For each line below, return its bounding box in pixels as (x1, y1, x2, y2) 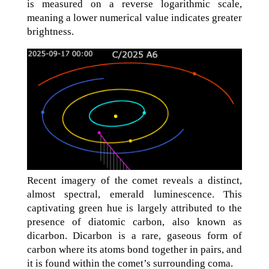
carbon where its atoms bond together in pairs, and (26, 243, 243, 255)
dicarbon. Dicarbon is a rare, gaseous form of (26, 229, 243, 241)
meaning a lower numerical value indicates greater (26, 12, 243, 23)
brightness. (26, 26, 74, 37)
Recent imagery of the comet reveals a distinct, (26, 174, 243, 186)
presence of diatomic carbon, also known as (26, 216, 243, 228)
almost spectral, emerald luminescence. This (26, 188, 243, 200)
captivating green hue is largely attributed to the (26, 202, 243, 214)
